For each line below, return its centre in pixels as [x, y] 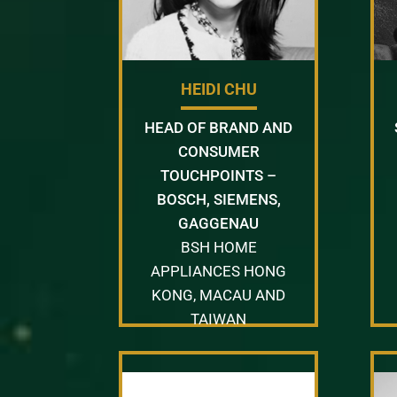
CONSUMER [218, 151]
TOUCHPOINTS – [219, 175]
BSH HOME [218, 247]
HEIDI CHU [218, 89]
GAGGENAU [219, 223]
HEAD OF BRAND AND [219, 127]
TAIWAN [219, 319]
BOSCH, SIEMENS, [218, 199]
